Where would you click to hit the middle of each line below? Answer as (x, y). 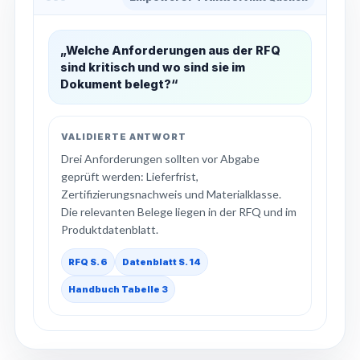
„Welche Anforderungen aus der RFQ (170, 50)
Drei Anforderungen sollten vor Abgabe (160, 159)
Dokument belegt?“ (119, 84)
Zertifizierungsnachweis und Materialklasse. (171, 194)
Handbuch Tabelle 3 (118, 289)
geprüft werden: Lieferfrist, (130, 176)
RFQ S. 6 (88, 262)
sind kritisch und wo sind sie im (153, 67)
